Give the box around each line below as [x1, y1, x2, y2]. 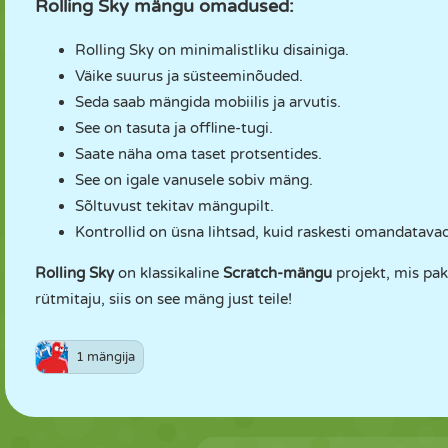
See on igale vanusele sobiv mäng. [75, 171, 313, 189]
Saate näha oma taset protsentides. [75, 145, 322, 163]
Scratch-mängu [223, 264, 332, 282]
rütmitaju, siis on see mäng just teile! [35, 290, 292, 308]
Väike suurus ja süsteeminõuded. [75, 67, 303, 85]
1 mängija [76, 349, 135, 365]
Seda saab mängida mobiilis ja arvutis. [75, 93, 341, 111]
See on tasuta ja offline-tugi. [75, 119, 273, 137]
